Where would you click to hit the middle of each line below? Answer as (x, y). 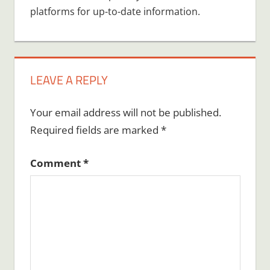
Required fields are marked (95, 130)
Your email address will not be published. (125, 113)
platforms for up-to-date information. (115, 11)
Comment (56, 163)
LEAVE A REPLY (69, 80)
